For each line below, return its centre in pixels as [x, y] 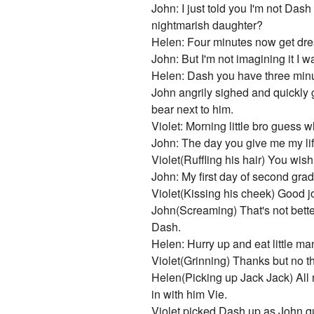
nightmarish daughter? [207, 25]
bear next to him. [193, 109]
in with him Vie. [190, 294]
